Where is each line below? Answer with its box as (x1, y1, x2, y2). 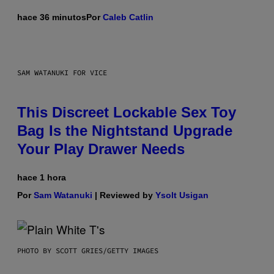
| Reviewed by (92, 190, 155, 200)
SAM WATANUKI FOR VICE (17, 67, 107, 77)
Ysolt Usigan (155, 190, 209, 200)
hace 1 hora (17, 172, 66, 182)
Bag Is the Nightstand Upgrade (17, 122, 232, 139)
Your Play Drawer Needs (17, 140, 185, 157)
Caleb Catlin (103, 12, 154, 22)
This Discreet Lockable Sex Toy (17, 103, 236, 120)
